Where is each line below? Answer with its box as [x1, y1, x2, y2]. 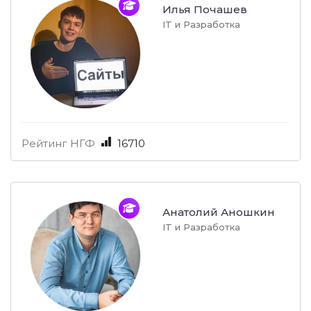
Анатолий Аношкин [162, 205, 275, 219]
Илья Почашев [162, 3, 247, 17]
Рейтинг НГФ [22, 137, 95, 151]
